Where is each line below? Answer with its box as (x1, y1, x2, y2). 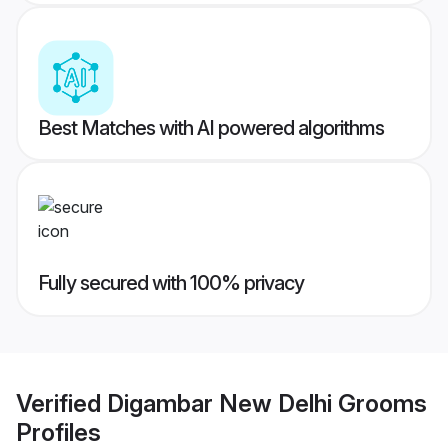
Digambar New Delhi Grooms (107, 388, 427, 418)
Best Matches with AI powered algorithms (38, 116, 384, 141)
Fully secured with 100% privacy (38, 271, 304, 296)
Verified (16, 388, 107, 418)
